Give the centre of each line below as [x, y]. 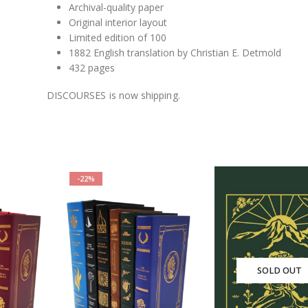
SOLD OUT [280, 270]
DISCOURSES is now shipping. [113, 95]
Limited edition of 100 [117, 37]
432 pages [91, 68]
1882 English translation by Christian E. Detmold [175, 53]
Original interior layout [118, 22]
